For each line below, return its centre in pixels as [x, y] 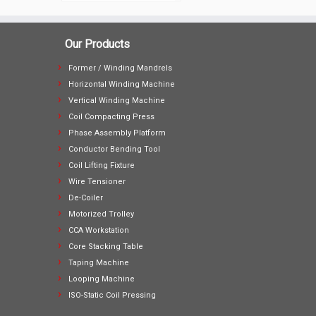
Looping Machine [102, 279]
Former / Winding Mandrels [120, 68]
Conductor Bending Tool [114, 149]
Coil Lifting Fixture [102, 165]
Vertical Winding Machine [117, 101]
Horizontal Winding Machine [122, 84]
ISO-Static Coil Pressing [112, 295]
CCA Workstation [99, 230]
